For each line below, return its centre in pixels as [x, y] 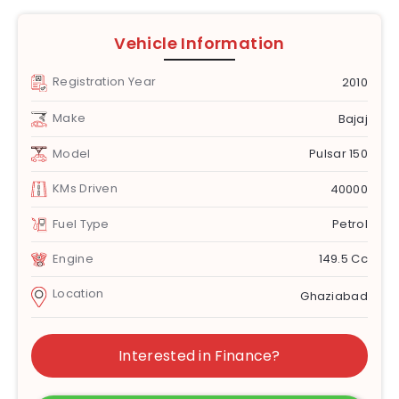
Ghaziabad [334, 297]
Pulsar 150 [338, 153]
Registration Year [105, 81]
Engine [73, 259]
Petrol [350, 224]
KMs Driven [85, 189]
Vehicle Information [199, 43]
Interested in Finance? [199, 355]
